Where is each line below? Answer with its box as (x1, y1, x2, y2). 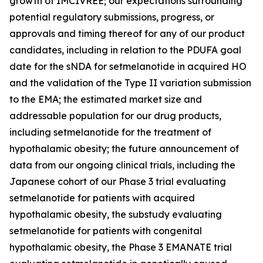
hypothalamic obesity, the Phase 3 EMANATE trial (9, 241, 232, 253)
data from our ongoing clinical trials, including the (9, 159, 235, 171)
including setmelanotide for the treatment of (9, 126, 211, 138)
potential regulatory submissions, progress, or (9, 11, 214, 23)
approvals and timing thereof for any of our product (9, 28, 245, 39)
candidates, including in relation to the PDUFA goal (9, 44, 241, 56)
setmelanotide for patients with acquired (9, 192, 195, 204)
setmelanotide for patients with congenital (9, 225, 202, 237)
